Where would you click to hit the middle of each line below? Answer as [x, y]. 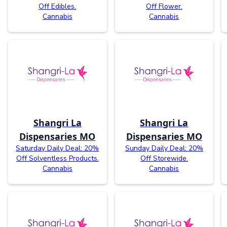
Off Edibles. [58, 7]
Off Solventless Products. [57, 159]
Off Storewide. [164, 159]
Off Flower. [164, 7]
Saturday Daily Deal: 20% [58, 148]
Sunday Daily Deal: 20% [164, 148]
